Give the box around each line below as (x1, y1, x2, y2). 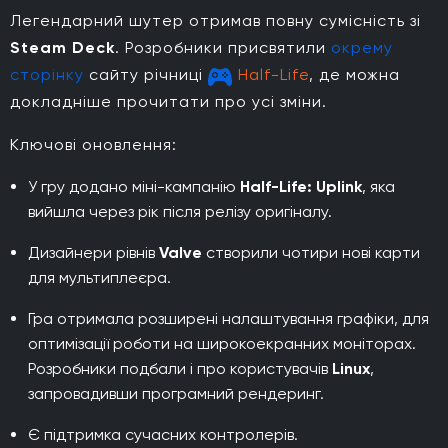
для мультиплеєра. (28, 267, 171, 287)
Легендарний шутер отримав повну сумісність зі (10, 10, 421, 30)
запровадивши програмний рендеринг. (28, 383, 324, 403)
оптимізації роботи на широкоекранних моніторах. (28, 333, 416, 353)
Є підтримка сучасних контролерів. (28, 424, 298, 444)
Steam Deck (10, 37, 115, 57)
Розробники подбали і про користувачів (28, 358, 332, 378)
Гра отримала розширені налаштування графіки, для (28, 308, 429, 328)
